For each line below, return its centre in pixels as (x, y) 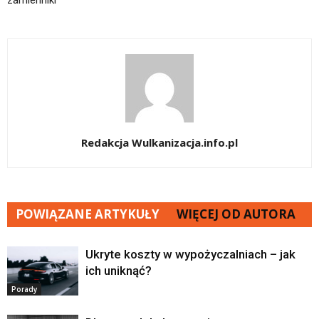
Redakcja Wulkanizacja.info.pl (159, 143)
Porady (24, 289)
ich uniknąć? (119, 271)
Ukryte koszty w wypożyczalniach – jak (190, 255)
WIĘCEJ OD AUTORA (236, 214)
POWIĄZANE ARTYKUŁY (88, 214)
